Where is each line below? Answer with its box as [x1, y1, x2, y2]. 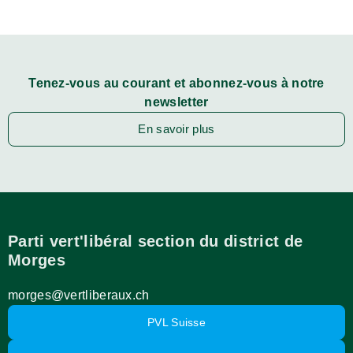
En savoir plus [138, 121, 215, 136]
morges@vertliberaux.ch [8, 288, 150, 302]
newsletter [144, 95, 209, 109]
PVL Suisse [147, 315, 206, 329]
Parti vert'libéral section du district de [8, 232, 303, 250]
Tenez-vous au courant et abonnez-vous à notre [28, 76, 325, 90]
